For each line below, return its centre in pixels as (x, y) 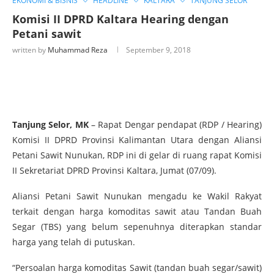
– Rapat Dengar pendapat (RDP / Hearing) (175, 124)
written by (30, 50)
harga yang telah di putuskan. (74, 242)
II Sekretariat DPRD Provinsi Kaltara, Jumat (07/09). (114, 170)
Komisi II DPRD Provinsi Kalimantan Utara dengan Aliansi (137, 139)
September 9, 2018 (158, 50)
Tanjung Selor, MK (50, 124)
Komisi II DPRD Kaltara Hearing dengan (120, 19)
